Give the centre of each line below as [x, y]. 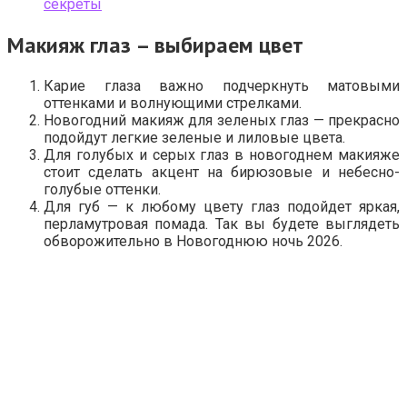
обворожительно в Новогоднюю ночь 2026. [193, 241]
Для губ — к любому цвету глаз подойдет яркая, [222, 206]
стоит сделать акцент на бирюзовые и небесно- [222, 172]
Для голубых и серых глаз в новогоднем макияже [222, 154]
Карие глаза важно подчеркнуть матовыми [222, 85]
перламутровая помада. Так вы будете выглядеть [222, 223]
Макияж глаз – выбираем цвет [155, 45]
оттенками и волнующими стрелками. [173, 103]
